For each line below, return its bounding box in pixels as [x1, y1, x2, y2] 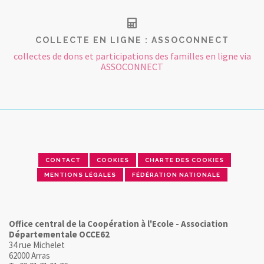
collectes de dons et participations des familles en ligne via [13, 50, 251, 62]
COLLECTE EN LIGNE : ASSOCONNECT [35, 35, 229, 45]
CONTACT [45, 156, 81, 163]
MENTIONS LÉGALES [44, 171, 116, 178]
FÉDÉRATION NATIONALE [131, 171, 220, 178]
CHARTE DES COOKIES [145, 156, 224, 163]
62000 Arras [9, 249, 50, 261]
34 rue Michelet [9, 239, 65, 250]
